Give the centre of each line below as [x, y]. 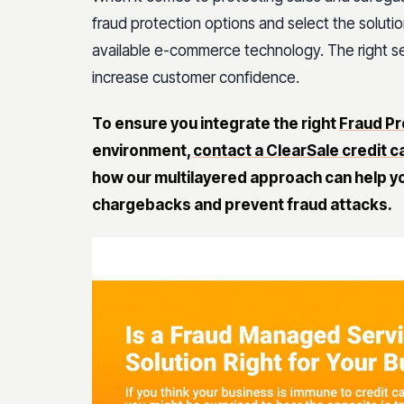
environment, [142, 150]
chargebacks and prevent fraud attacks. [242, 204]
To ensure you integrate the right [216, 123]
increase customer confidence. [196, 77]
